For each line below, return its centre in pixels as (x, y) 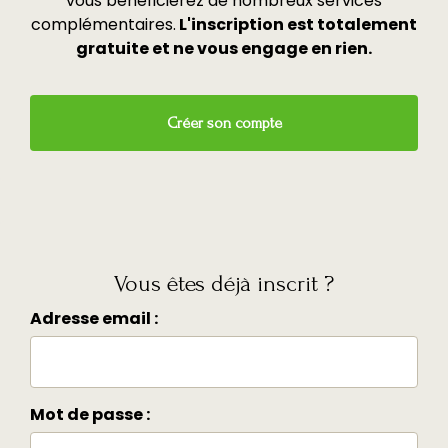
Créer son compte (224, 122)
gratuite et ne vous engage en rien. (224, 48)
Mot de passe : (90, 414)
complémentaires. (103, 24)
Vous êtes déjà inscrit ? (224, 283)
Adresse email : (94, 318)
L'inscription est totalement (296, 24)
